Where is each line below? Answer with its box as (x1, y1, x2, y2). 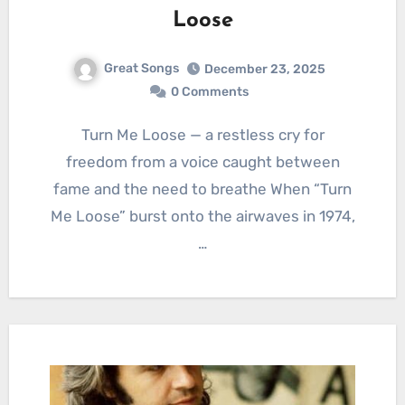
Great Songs (103, 60, 179, 76)
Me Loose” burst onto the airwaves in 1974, (50, 206, 355, 225)
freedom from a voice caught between (65, 152, 340, 171)
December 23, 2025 (203, 61, 325, 77)
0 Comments (171, 83, 249, 99)
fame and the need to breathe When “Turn (53, 179, 352, 198)
